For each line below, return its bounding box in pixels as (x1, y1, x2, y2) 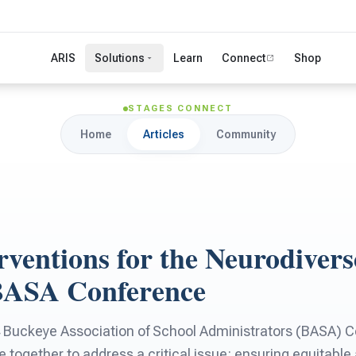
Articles (143, 128, 184, 141)
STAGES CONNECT (127, 103, 234, 114)
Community (216, 128, 276, 141)
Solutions (95, 52, 145, 64)
